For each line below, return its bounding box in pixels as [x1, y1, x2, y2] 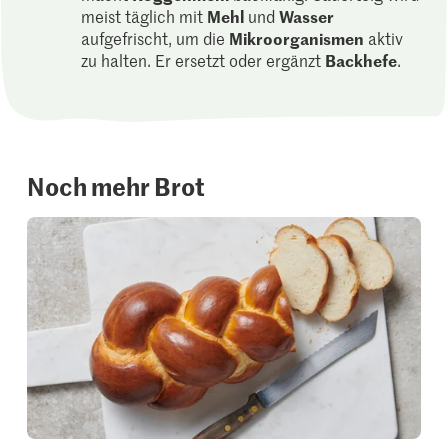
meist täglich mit [81, 5, 208, 28]
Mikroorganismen [229, 27, 365, 50]
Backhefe [325, 49, 398, 72]
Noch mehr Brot [27, 169, 206, 204]
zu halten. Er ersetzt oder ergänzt [81, 49, 326, 72]
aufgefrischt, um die [81, 27, 230, 50]
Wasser [279, 5, 335, 28]
